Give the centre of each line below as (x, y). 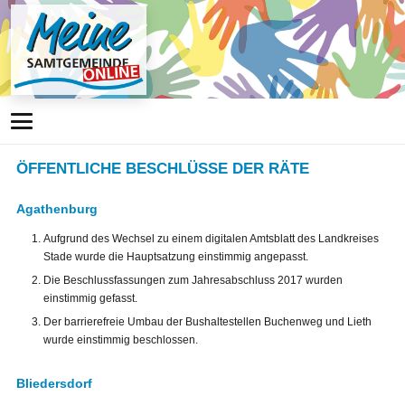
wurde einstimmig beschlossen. (121, 339)
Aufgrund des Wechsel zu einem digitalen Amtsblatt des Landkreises (211, 238)
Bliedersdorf (54, 383)
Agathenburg (57, 209)
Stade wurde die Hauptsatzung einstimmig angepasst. (176, 256)
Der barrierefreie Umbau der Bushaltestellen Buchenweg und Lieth (207, 321)
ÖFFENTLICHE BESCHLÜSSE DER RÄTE (163, 169)
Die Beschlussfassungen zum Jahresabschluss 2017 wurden (193, 280)
